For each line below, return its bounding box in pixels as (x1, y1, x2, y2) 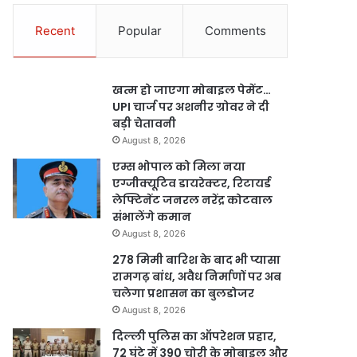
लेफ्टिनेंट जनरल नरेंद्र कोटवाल (112, 192, 273, 208)
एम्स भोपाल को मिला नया (112, 159, 246, 175)
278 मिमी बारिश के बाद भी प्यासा (112, 252, 281, 268)
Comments (204, 23, 266, 38)
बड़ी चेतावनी (112, 116, 177, 131)
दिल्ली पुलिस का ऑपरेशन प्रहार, (112, 328, 277, 344)
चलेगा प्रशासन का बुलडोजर (112, 285, 255, 301)
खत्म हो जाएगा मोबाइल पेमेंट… (112, 82, 272, 98)
